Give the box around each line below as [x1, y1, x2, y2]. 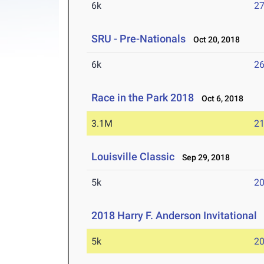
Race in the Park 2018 [91, 91, 194, 104]
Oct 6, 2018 [196, 94, 244, 104]
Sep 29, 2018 [177, 153, 230, 163]
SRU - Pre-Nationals [91, 32, 186, 45]
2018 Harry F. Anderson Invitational [91, 209, 258, 222]
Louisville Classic [91, 150, 175, 163]
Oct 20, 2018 [188, 35, 240, 45]
